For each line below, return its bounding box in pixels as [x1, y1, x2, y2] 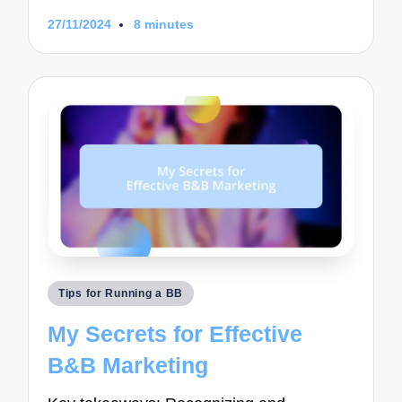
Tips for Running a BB [58, 287, 184, 301]
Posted [46, 283, 93, 301]
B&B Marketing [48, 352, 209, 378]
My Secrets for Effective [48, 320, 303, 346]
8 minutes [133, 18, 194, 32]
